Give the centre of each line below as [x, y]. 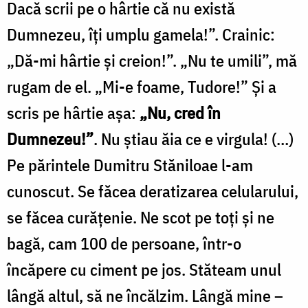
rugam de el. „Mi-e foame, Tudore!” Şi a [142, 86]
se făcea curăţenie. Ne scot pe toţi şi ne [141, 217]
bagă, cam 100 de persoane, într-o [124, 243]
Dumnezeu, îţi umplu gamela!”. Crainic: [141, 34]
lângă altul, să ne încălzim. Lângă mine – [145, 295]
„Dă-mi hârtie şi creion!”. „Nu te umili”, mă [152, 60]
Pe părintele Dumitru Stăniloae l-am [130, 165]
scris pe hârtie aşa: [73, 112]
